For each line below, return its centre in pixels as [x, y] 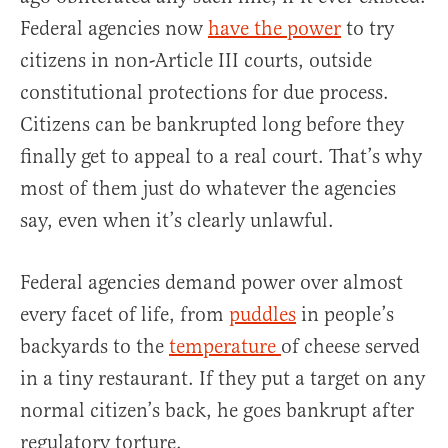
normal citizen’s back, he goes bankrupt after [217, 410]
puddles [262, 314]
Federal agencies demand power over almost [211, 282]
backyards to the [94, 346]
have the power [274, 28]
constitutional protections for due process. [204, 92]
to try [367, 28]
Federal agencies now [114, 28]
